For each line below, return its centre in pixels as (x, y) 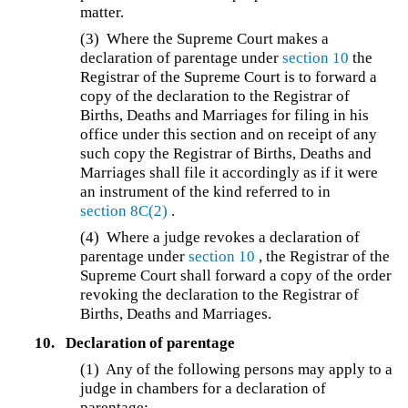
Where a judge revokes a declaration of (234, 238)
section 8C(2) (124, 211)
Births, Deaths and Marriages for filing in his (225, 116)
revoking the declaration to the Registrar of (220, 295)
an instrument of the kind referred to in (206, 192)
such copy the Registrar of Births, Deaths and (226, 154)
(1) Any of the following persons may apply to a (237, 369)
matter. (102, 13)
